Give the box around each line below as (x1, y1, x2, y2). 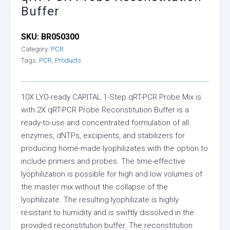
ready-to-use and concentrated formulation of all (21, 118, 189, 127)
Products (55, 56, 81, 64)
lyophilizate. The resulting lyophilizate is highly (21, 195, 179, 204)
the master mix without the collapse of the (21, 182, 168, 191)
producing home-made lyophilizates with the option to (21, 143, 208, 153)
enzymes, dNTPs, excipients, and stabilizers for (21, 130, 185, 140)
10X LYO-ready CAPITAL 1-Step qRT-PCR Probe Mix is (21, 92, 201, 102)
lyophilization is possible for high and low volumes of (21, 169, 202, 179)
